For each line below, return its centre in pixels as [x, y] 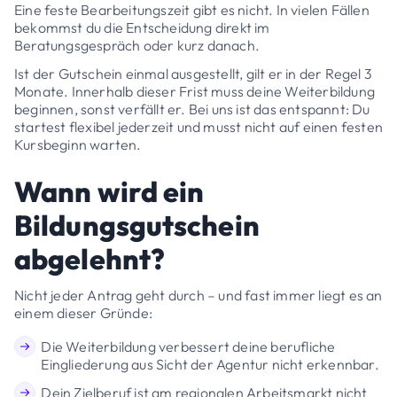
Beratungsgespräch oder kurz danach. [137, 45]
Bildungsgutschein [137, 225]
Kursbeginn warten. [78, 144]
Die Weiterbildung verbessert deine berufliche [188, 347]
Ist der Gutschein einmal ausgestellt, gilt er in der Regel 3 [194, 73]
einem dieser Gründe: [83, 312]
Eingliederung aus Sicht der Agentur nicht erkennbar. [210, 365]
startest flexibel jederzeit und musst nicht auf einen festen [199, 126]
